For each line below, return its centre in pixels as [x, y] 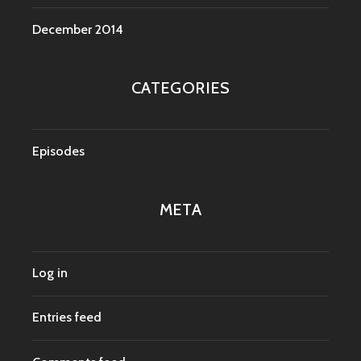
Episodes [58, 151]
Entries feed [67, 317]
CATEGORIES [180, 87]
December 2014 [78, 29]
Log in [50, 273]
